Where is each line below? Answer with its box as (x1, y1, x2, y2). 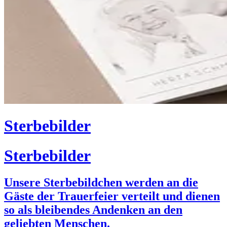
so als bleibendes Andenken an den (4, 203, 182, 217)
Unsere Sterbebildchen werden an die (4, 176, 198, 190)
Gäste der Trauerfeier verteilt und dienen (4, 190, 220, 203)
